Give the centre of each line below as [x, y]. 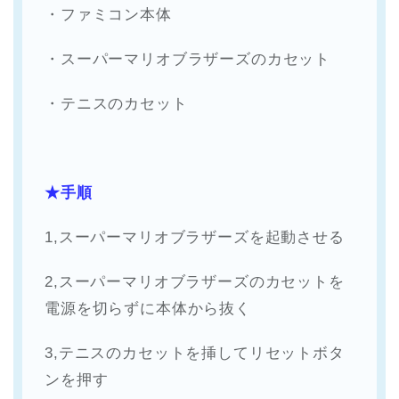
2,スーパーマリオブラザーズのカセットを [195, 282]
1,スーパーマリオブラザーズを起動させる [195, 238]
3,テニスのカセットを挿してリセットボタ [195, 354]
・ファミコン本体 [108, 15]
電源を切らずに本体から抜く [148, 309]
